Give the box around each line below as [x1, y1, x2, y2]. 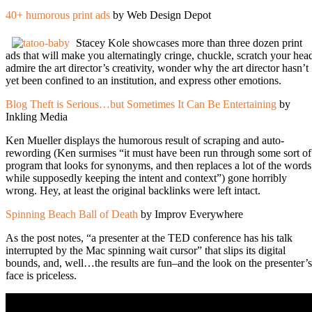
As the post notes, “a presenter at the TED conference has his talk [6, 231, 292, 244]
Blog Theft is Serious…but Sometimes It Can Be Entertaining [6, 97, 276, 110]
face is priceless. [6, 269, 77, 281]
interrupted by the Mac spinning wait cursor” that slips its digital [6, 244, 286, 256]
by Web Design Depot [110, 8, 211, 21]
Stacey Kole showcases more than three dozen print [76, 36, 302, 49]
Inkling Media [6, 110, 68, 123]
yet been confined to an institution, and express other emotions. [6, 74, 281, 86]
